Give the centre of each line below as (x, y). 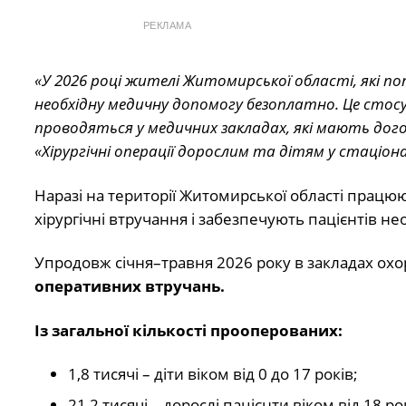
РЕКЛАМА (167, 26)
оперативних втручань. (129, 286)
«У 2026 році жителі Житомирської (164, 81)
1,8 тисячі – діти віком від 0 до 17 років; (213, 374)
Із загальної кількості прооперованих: (188, 330)
